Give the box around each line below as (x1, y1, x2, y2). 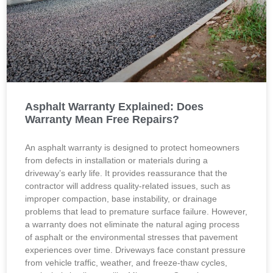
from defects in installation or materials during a (25, 155, 208, 165)
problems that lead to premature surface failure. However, (25, 207, 248, 216)
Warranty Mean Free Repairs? (25, 113, 180, 126)
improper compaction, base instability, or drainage (25, 194, 218, 204)
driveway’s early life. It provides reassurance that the (25, 168, 228, 178)
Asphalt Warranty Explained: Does (25, 101, 204, 113)
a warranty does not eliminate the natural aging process (25, 219, 240, 229)
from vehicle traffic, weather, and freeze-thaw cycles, (25, 258, 228, 268)
